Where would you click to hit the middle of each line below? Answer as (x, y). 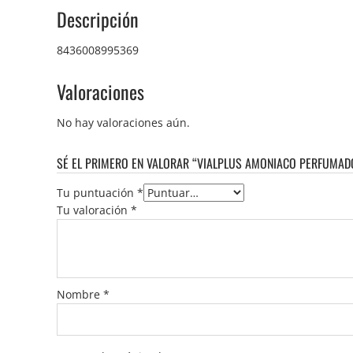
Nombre (80, 294)
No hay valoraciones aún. (123, 122)
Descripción (98, 19)
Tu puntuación (97, 192)
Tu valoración (94, 210)
